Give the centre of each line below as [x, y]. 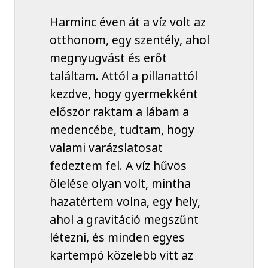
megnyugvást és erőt [108, 58]
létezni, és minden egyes [117, 237]
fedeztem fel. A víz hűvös [118, 166]
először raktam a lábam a [119, 112]
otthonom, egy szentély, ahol [129, 40]
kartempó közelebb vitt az [121, 255]
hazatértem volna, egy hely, [125, 202]
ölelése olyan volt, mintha [120, 184]
